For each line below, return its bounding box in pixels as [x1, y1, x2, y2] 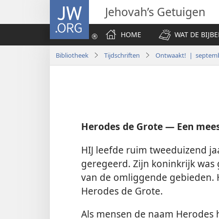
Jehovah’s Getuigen [105, 4, 205, 20]
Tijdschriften [104, 50, 140, 60]
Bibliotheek [56, 50, 88, 60]
